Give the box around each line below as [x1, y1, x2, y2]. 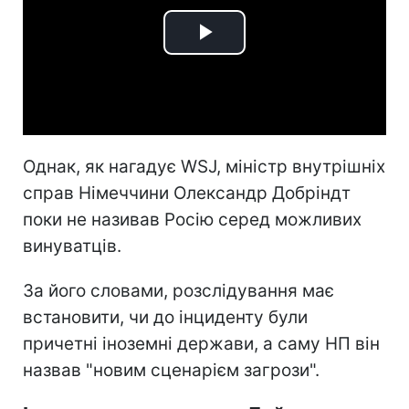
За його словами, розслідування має [23, 279, 334, 301]
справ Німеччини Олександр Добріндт [23, 182, 351, 204]
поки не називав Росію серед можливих [23, 208, 362, 230]
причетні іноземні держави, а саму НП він [23, 332, 380, 354]
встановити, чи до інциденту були [23, 306, 308, 328]
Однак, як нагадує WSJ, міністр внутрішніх [23, 155, 385, 177]
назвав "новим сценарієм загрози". [23, 359, 320, 381]
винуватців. [23, 235, 121, 257]
